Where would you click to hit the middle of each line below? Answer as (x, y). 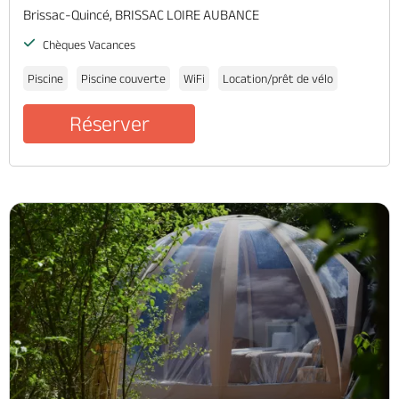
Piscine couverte (123, 79)
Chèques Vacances (88, 45)
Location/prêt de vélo (278, 79)
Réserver (109, 124)
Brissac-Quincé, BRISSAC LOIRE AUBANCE (141, 15)
